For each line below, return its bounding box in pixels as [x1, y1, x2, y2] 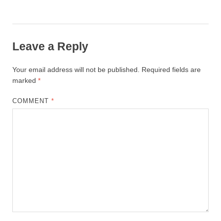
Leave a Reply [12, 39, 88, 53]
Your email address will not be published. [12, 65, 140, 74]
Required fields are [142, 65, 201, 74]
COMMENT [12, 97, 52, 105]
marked [12, 76, 38, 84]
